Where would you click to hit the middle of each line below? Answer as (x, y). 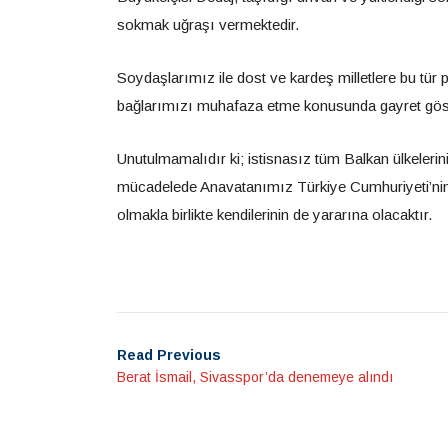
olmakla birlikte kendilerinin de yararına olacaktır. (274, 214)
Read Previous (169, 355)
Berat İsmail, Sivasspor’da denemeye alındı (255, 377)
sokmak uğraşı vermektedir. (208, 24)
